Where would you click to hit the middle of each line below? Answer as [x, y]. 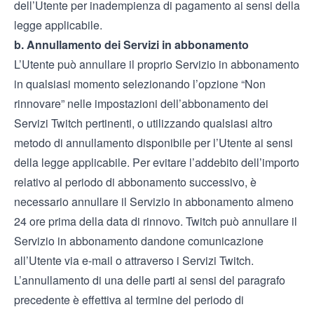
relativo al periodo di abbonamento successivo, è [135, 182]
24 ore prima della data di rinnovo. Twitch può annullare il [156, 221]
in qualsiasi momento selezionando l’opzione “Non [140, 84]
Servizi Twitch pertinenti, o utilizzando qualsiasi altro [143, 123]
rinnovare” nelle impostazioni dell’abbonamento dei [141, 103]
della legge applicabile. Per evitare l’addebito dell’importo [157, 162]
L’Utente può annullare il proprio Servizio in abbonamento [157, 64]
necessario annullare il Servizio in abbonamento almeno [154, 202]
